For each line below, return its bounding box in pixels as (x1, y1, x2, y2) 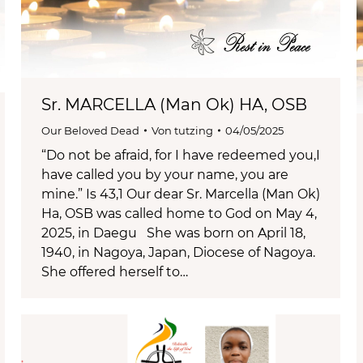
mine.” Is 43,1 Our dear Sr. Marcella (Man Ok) (41, 186, 320, 202)
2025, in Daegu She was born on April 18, (41, 224, 305, 241)
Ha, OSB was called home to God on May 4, (41, 205, 317, 221)
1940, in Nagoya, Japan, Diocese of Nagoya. (41, 244, 315, 260)
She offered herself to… (41, 263, 188, 280)
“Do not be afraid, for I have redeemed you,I (41, 147, 320, 163)
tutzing (174, 123, 213, 137)
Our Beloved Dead (41, 123, 139, 137)
